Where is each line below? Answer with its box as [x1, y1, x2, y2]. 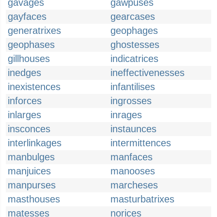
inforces [8, 95, 42, 106]
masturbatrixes [110, 194, 174, 204]
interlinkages [8, 138, 62, 148]
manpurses [8, 180, 56, 190]
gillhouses [8, 53, 50, 64]
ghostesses [110, 39, 159, 50]
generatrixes [8, 25, 61, 36]
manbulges [8, 152, 55, 162]
